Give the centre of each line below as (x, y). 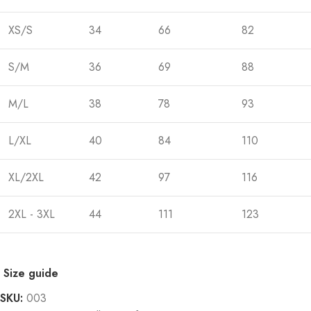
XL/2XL (26, 177)
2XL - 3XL (32, 214)
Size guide (31, 273)
